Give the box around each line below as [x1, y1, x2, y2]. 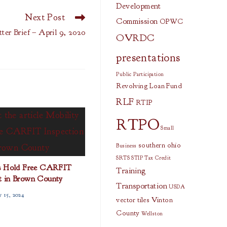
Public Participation [116, 71, 164, 78]
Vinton [151, 196, 173, 204]
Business [116, 142, 137, 149]
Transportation [116, 181, 167, 191]
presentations [116, 51, 180, 65]
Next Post [25, 11, 65, 23]
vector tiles [116, 196, 150, 204]
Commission [116, 16, 158, 26]
